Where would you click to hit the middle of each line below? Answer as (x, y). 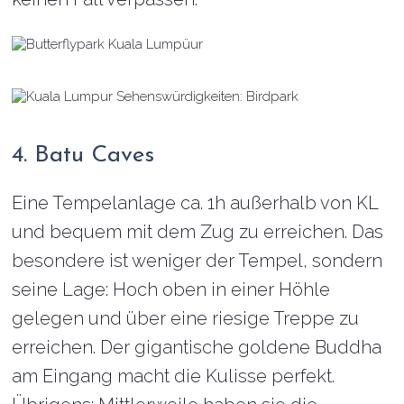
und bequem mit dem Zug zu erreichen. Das (198, 231)
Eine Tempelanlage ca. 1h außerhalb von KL (195, 202)
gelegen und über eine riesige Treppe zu (186, 318)
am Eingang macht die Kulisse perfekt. (174, 376)
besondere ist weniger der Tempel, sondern (197, 260)
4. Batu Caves (83, 155)
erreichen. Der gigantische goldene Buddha (197, 347)
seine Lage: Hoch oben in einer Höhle (171, 289)
